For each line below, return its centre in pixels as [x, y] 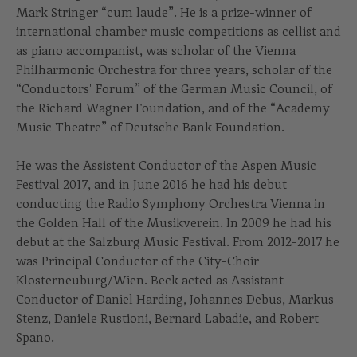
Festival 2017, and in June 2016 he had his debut [151, 185]
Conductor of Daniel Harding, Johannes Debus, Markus [175, 300]
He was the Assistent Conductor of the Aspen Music [166, 166]
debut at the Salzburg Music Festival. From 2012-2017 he [178, 242]
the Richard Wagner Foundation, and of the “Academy [173, 108]
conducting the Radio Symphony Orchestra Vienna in [171, 204]
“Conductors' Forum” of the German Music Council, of [174, 89]
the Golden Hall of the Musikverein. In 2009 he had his [174, 223]
